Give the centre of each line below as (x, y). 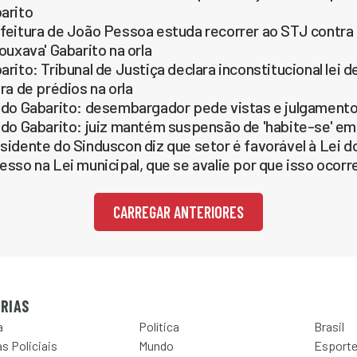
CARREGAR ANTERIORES (178, 212)
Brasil (329, 326)
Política (159, 326)
